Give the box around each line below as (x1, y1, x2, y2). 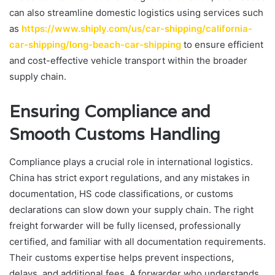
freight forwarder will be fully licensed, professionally (9, 219, 241, 231)
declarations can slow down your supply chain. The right (9, 203, 254, 215)
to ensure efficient (181, 39, 263, 51)
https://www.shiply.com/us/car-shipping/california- (21, 23, 252, 35)
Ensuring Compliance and (9, 101, 211, 123)
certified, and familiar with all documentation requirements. (9, 235, 266, 247)
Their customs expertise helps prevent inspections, (9, 251, 234, 263)
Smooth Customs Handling (9, 123, 220, 145)
